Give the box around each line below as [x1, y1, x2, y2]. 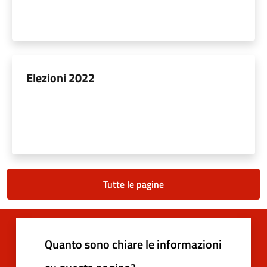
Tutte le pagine [103, 176, 164, 191]
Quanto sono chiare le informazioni [45, 234, 222, 253]
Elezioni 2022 [26, 68, 95, 87]
